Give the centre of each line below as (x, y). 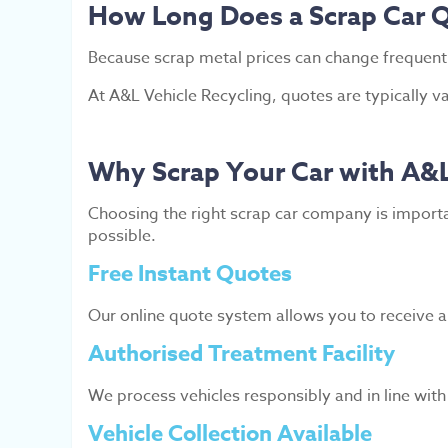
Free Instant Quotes (190, 274)
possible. (122, 236)
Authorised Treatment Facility (241, 354)
